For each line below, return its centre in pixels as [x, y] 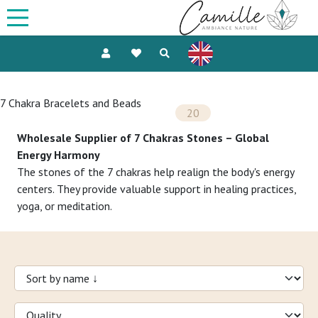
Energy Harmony [59, 155]
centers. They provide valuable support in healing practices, [157, 189]
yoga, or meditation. [65, 206]
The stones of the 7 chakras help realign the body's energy [155, 172]
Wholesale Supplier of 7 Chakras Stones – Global [143, 138]
